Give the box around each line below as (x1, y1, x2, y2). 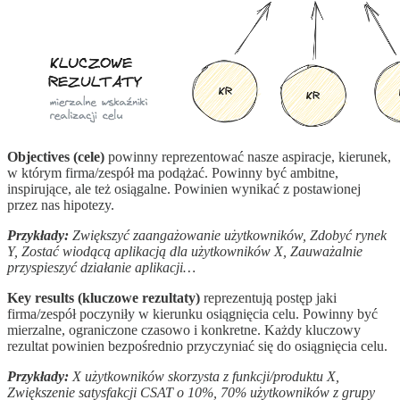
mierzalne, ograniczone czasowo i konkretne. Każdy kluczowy (7, 322, 361, 338)
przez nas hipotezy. (7, 197, 114, 213)
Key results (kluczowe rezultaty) (7, 290, 200, 306)
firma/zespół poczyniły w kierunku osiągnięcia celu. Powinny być (7, 306, 378, 322)
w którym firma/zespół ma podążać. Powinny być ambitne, (7, 165, 338, 181)
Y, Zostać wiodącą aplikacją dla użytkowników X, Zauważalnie (7, 244, 362, 260)
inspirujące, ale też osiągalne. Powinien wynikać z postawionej (7, 181, 361, 197)
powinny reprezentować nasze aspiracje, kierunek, (104, 149, 391, 165)
